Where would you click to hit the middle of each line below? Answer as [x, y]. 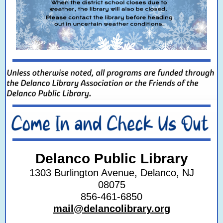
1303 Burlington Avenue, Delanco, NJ [111, 173]
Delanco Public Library [111, 159]
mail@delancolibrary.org [111, 209]
